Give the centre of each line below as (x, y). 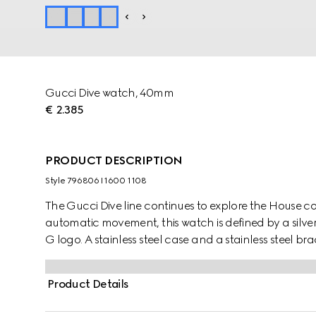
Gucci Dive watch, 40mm (109, 93)
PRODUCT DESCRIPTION (114, 160)
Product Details (88, 284)
